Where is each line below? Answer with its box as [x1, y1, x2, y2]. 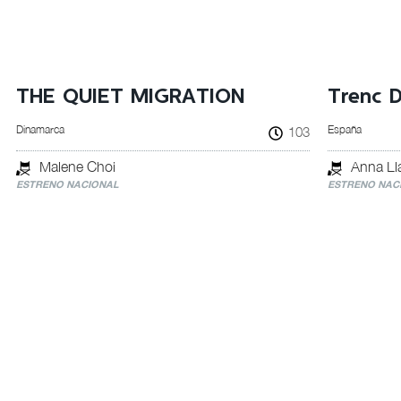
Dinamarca [15, 123, 64, 136]
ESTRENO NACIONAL [15, 178, 119, 190]
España [328, 123, 363, 136]
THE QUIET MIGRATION [15, 87, 245, 107]
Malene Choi [38, 158, 115, 175]
